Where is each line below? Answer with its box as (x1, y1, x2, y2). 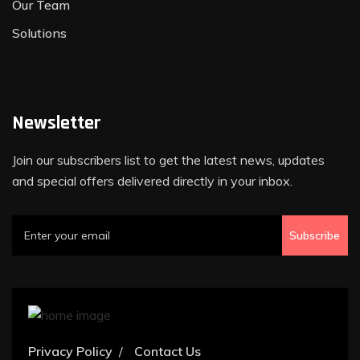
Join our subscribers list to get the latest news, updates (12, 152, 325, 168)
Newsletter (12, 111, 101, 135)
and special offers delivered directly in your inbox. (12, 173, 292, 189)
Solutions (12, 25, 67, 41)
